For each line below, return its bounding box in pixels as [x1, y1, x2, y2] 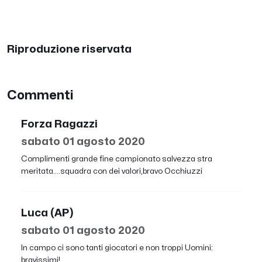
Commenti [7, 89, 74, 102]
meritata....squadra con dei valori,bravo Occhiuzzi [21, 167, 202, 175]
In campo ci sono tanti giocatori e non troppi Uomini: [21, 243, 213, 251]
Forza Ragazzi [21, 118, 98, 129]
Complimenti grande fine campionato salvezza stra [21, 154, 212, 163]
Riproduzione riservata [7, 43, 132, 54]
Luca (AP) [21, 207, 74, 218]
